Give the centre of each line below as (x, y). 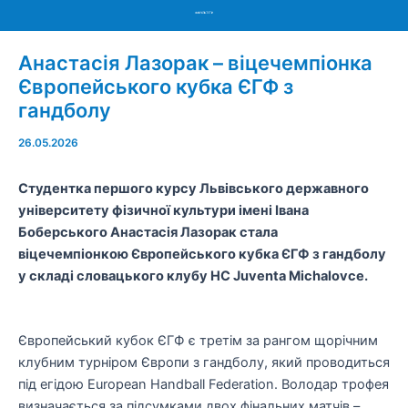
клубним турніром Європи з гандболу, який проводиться (204, 363)
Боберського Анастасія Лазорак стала (148, 233)
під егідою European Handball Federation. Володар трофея (204, 385)
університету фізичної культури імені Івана (163, 211)
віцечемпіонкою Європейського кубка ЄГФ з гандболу (202, 255)
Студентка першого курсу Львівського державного (194, 189)
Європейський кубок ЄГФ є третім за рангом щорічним (198, 341)
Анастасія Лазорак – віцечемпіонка (195, 62)
